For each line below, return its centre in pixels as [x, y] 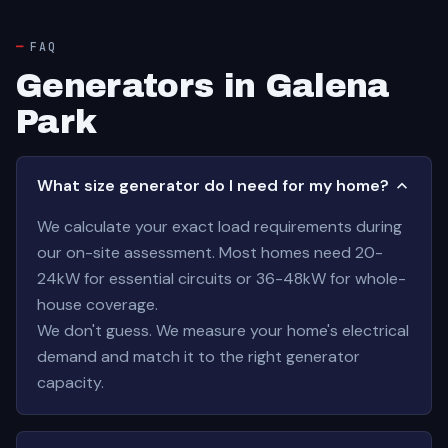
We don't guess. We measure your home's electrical [223, 330]
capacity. [70, 382]
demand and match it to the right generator [198, 356]
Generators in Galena [203, 86]
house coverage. [97, 304]
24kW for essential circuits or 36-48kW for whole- [221, 278]
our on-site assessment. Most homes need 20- [210, 252]
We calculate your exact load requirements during [219, 226]
